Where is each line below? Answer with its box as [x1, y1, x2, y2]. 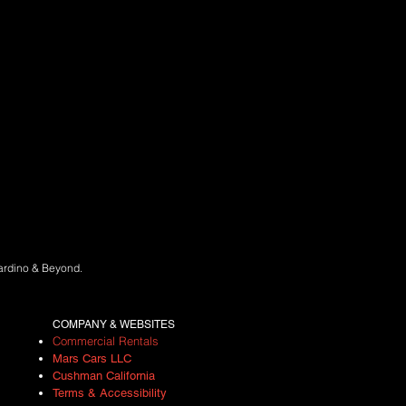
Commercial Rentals [53, 333, 159, 348]
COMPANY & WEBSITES [53, 318, 175, 331]
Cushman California [53, 369, 155, 382]
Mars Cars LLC [53, 352, 131, 365]
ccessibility [108, 386, 167, 400]
